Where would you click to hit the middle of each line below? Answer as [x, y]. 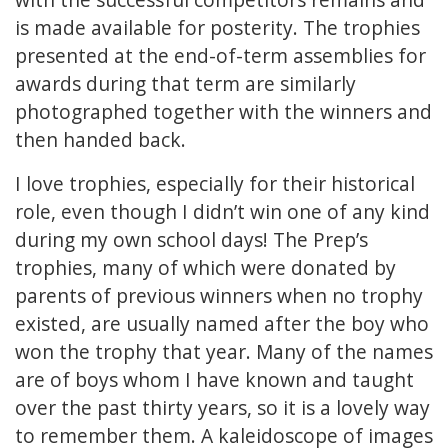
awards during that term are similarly [185, 84]
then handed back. [100, 140]
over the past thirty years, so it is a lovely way [222, 408]
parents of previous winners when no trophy [219, 296]
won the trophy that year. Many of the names [224, 352]
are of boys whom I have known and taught [214, 380]
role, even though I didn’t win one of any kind [222, 212]
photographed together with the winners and [223, 112]
